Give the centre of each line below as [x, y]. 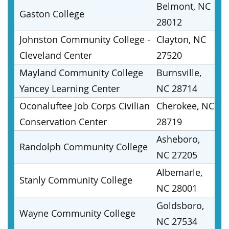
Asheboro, [178, 139]
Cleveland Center [56, 55]
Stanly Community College [76, 180]
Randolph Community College [84, 147]
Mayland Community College [81, 73]
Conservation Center [63, 122]
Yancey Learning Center [70, 88]
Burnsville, [179, 73]
